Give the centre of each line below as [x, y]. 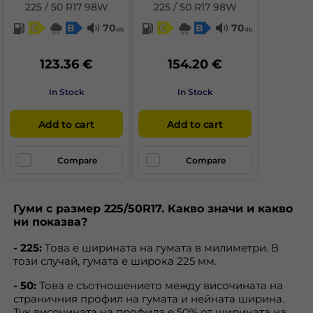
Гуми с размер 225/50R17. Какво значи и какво [153, 209]
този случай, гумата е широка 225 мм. [115, 261]
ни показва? [50, 222]
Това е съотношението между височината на [160, 285]
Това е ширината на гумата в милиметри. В [160, 248]
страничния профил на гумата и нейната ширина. [149, 299]
